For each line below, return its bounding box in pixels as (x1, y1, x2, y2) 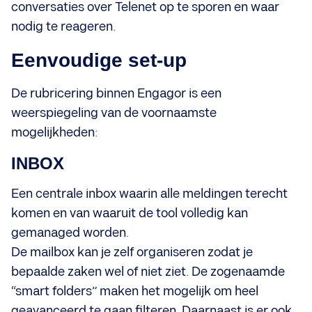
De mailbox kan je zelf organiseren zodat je (11, 244, 253, 260)
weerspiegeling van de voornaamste (11, 105, 217, 120)
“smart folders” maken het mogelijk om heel (11, 283, 258, 299)
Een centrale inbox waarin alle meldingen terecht (11, 186, 288, 201)
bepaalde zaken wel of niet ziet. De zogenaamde (11, 264, 285, 279)
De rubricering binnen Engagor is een (11, 86, 221, 101)
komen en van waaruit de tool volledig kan (11, 205, 248, 221)
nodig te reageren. (11, 19, 116, 34)
